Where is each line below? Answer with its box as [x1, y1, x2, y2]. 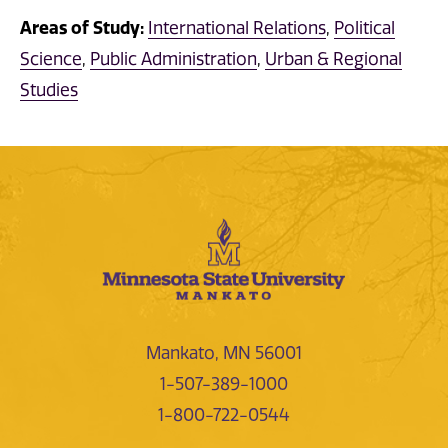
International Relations [148, 17, 326, 38]
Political [334, 17, 395, 38]
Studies [20, 79, 78, 100]
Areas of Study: [20, 17, 144, 38]
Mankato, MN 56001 [146, 343, 302, 363]
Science [20, 48, 82, 69]
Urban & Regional [265, 48, 402, 69]
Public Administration [90, 48, 257, 69]
